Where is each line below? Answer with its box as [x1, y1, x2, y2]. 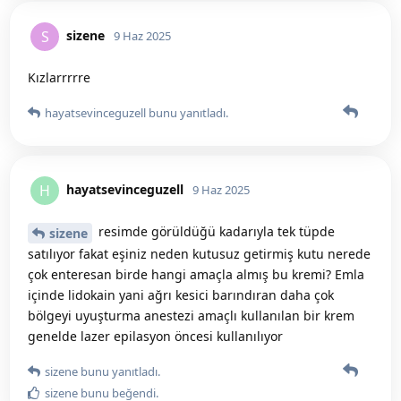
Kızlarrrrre [28, 68, 90, 86]
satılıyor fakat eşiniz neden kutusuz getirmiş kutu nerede [28, 244, 371, 262]
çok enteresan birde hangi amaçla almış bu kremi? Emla [28, 265, 364, 283]
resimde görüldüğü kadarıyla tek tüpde [95, 222, 335, 240]
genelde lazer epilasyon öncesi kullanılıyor [28, 327, 283, 345]
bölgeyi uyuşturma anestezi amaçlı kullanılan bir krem [28, 306, 354, 324]
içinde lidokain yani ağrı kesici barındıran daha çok [28, 286, 334, 303]
